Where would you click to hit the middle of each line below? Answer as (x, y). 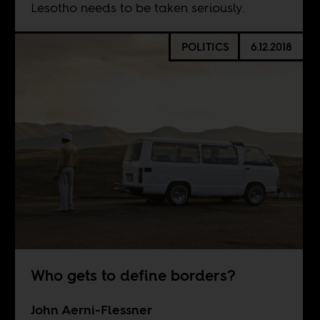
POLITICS (205, 46)
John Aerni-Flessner (91, 309)
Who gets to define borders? (133, 275)
